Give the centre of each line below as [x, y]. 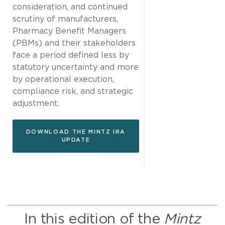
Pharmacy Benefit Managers [69, 31]
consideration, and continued [70, 7]
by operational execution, [63, 80]
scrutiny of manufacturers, [65, 19]
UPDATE [76, 140]
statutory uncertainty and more [76, 68]
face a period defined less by [71, 55]
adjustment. [36, 104]
